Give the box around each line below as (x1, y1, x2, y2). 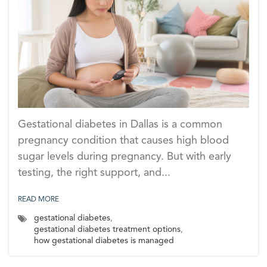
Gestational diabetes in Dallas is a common (18, 119, 222, 131)
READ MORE (18, 196, 59, 204)
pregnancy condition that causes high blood (18, 135, 229, 147)
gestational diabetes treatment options (34, 225, 181, 234)
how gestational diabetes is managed (34, 237, 174, 246)
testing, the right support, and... (18, 167, 170, 179)
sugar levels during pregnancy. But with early (18, 151, 231, 163)
